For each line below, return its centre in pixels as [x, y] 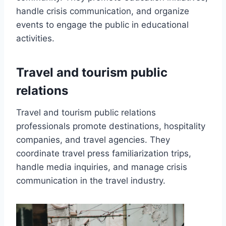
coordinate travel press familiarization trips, [104, 153]
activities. [35, 38]
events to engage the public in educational [102, 24]
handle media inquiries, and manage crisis [102, 167]
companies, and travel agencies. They [93, 139]
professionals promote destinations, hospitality [111, 126]
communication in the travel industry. [91, 180]
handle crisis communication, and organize [103, 11]
